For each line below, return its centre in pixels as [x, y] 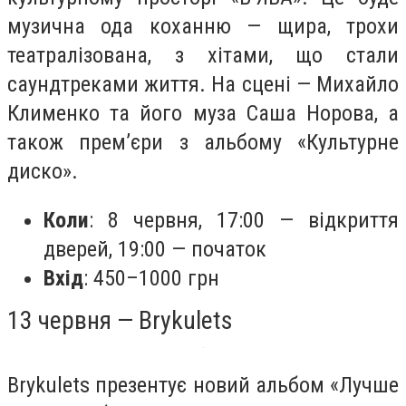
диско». [43, 172]
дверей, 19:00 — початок [155, 249]
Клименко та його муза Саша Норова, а [203, 114]
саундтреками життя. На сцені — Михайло [203, 85]
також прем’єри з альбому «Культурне [203, 143]
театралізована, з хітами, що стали [203, 56]
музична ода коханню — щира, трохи [203, 27]
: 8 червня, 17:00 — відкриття [244, 220]
